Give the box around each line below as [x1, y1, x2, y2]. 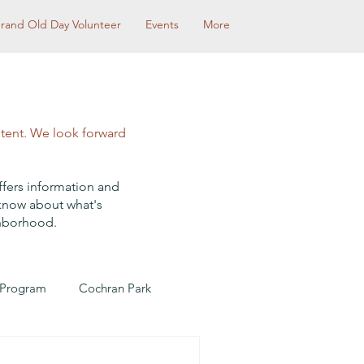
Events [145, 17, 179, 32]
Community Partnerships [2, 344, 134, 361]
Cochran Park [79, 279, 151, 296]
